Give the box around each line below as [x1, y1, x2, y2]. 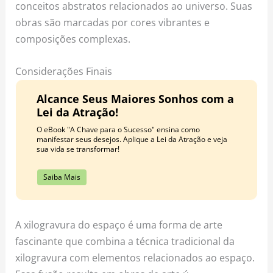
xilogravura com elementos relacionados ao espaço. [15, 250, 255, 265]
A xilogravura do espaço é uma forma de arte [15, 218, 223, 232]
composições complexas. [15, 32, 131, 46]
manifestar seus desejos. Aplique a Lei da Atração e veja [36, 133, 227, 144]
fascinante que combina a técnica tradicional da [15, 234, 235, 249]
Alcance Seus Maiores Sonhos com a [36, 91, 234, 106]
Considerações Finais [15, 64, 113, 79]
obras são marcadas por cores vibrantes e [15, 15, 210, 30]
